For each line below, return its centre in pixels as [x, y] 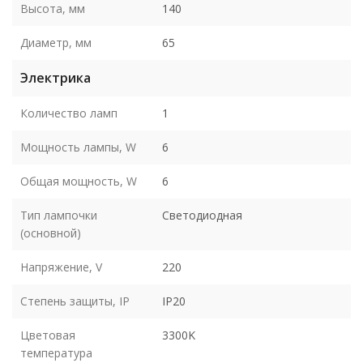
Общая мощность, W [79, 181]
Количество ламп [69, 113]
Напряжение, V [61, 267]
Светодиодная [202, 215]
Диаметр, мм [56, 42]
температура [56, 352]
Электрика [56, 77]
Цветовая [48, 335]
